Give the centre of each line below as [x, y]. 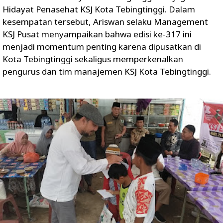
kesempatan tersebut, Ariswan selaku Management [105, 21]
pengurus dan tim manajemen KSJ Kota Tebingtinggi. [107, 71]
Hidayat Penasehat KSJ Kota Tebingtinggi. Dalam [99, 9]
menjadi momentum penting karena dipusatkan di [102, 46]
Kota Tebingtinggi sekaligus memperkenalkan [93, 59]
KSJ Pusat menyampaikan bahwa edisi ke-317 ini [97, 34]
